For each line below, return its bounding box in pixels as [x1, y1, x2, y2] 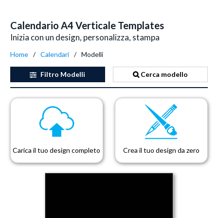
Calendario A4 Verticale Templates [10, 19, 164, 31]
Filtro [39, 70, 61, 78]
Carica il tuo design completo [13, 146, 101, 154]
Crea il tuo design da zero [123, 146, 200, 154]
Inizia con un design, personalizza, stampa [10, 32, 160, 42]
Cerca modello [139, 70, 188, 78]
